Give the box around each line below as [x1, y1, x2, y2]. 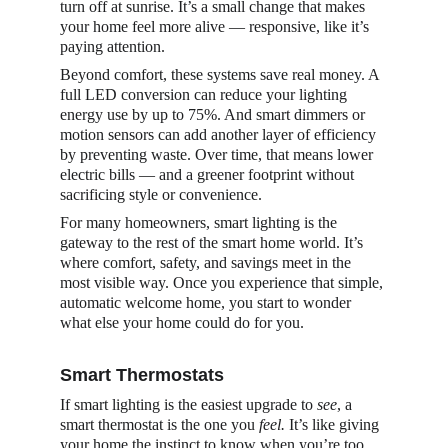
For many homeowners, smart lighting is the [60, 214, 341, 231]
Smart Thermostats [60, 365, 224, 385]
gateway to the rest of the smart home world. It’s [60, 234, 367, 251]
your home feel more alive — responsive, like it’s [60, 18, 373, 35]
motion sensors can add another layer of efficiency [60, 126, 380, 143]
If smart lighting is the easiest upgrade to [60, 396, 317, 413]
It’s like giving [285, 416, 383, 433]
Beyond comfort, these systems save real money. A [60, 66, 383, 83]
